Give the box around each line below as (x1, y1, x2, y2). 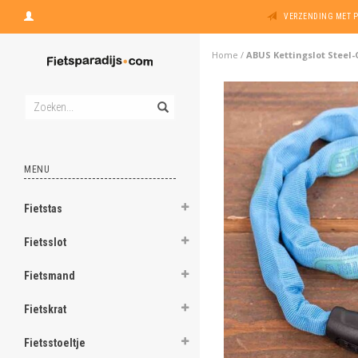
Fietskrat (24, 303, 66, 316)
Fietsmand (24, 269, 75, 282)
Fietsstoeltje (24, 336, 86, 349)
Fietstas (24, 202, 62, 215)
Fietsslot (24, 236, 66, 249)
